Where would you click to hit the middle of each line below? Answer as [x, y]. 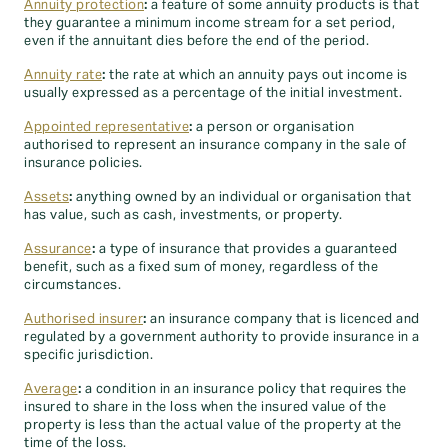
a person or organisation [273, 127]
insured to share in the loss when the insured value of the [205, 407]
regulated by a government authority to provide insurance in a [222, 337]
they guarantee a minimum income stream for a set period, [209, 23]
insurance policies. [83, 163]
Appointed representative [106, 127]
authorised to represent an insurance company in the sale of [215, 145]
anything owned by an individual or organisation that [241, 197]
